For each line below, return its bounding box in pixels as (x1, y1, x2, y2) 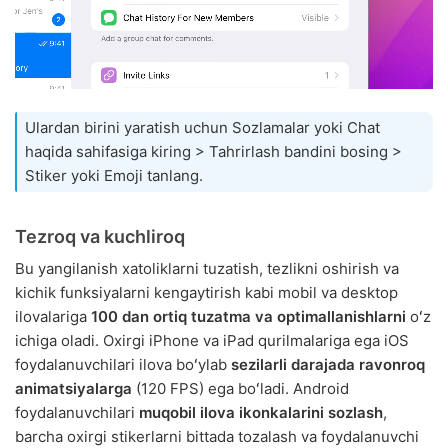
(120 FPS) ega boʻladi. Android (132, 379, 349, 399)
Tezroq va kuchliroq (15, 226, 185, 248)
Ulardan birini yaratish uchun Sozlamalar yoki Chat (25, 118, 380, 138)
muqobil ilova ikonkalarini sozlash (139, 403, 383, 423)
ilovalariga (15, 307, 91, 327)
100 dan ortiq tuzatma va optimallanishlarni (91, 307, 406, 327)
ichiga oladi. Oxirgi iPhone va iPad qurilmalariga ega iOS (15, 331, 409, 351)
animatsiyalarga (15, 379, 132, 399)
